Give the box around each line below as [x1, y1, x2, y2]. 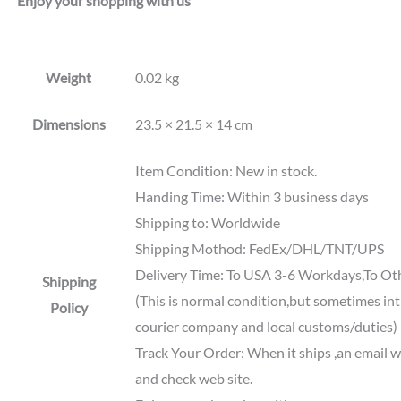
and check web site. [134, 370, 252, 388]
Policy [49, 299, 88, 317]
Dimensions [31, 115, 106, 133]
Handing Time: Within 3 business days [134, 188, 369, 206]
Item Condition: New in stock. [134, 162, 317, 180]
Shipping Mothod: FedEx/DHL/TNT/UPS [134, 240, 384, 258]
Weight [46, 69, 92, 87]
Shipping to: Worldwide [134, 214, 280, 232]
